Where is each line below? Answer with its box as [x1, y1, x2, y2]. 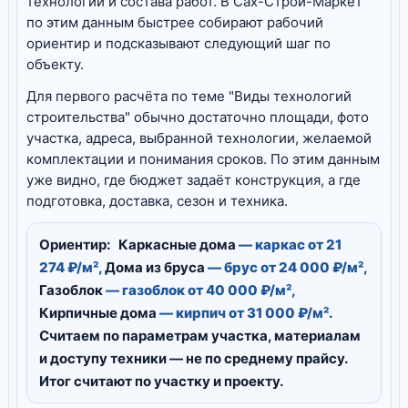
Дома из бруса [105, 259, 205, 276]
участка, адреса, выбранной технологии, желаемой [26, 129, 372, 147]
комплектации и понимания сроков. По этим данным [26, 150, 380, 168]
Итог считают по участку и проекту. [39, 372, 283, 390]
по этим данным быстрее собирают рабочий [26, 14, 323, 31]
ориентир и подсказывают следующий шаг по [26, 35, 331, 52]
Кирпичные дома [39, 304, 157, 321]
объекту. [26, 56, 84, 73]
